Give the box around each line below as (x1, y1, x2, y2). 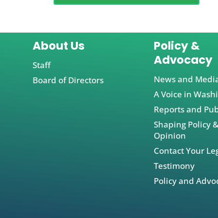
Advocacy (154, 52, 213, 68)
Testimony (154, 160, 195, 172)
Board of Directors (33, 74, 104, 86)
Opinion (154, 130, 186, 142)
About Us (33, 38, 85, 54)
